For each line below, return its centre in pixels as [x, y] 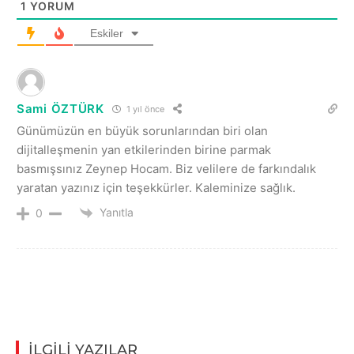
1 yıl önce [144, 109]
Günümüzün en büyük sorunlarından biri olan [142, 130]
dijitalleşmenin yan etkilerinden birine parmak [144, 149]
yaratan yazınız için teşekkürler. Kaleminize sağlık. [156, 187]
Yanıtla [117, 212]
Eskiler [106, 33]
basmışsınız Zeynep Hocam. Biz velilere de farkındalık [166, 168]
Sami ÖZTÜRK [60, 109]
